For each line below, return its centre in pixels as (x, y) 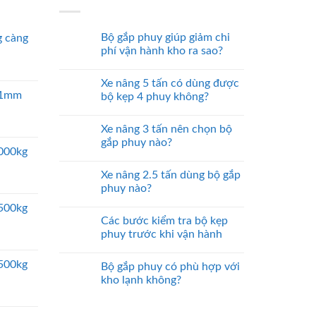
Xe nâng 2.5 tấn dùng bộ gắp (170, 175)
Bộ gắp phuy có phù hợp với (170, 267)
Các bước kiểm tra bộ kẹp (164, 221)
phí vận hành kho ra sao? (162, 51)
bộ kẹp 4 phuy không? (154, 97)
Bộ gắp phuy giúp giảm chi (165, 38)
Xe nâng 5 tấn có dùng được (170, 84)
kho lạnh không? (141, 280)
